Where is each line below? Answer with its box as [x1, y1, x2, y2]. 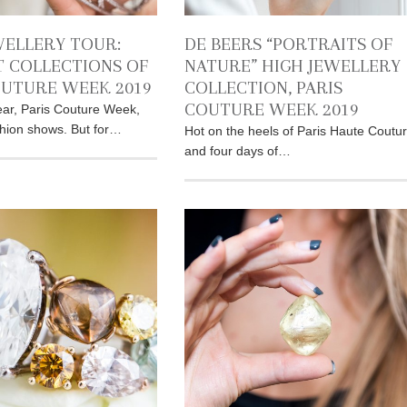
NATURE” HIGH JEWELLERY [184, 55, 402, 77]
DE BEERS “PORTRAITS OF [184, 34, 393, 55]
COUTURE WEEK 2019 [184, 99, 360, 121]
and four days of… [184, 144, 292, 159]
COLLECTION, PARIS [184, 77, 343, 99]
